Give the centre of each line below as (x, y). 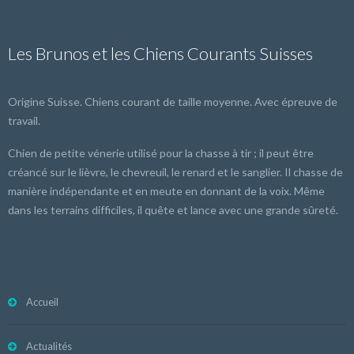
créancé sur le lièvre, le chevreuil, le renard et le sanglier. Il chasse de (175, 172)
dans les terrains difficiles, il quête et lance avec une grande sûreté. (173, 210)
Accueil (42, 302)
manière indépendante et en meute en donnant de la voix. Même (166, 191)
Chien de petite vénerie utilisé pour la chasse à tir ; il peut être (161, 153)
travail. (24, 121)
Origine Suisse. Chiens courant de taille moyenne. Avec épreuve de (173, 102)
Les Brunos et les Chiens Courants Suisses (160, 54)
